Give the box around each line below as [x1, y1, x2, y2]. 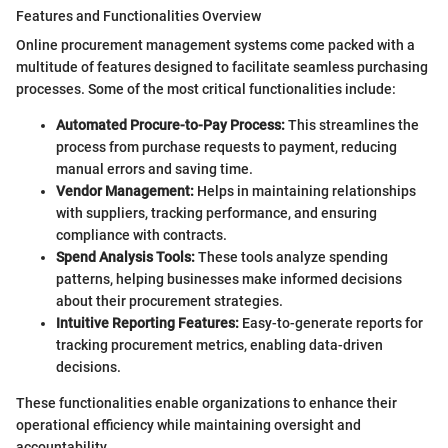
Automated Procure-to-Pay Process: [56, 116, 285, 133]
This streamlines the [285, 116, 419, 133]
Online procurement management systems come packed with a [16, 36, 415, 53]
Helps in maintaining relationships [194, 182, 416, 199]
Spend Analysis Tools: [56, 248, 195, 265]
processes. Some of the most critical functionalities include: [16, 80, 396, 97]
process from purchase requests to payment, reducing [56, 138, 397, 155]
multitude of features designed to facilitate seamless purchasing [16, 58, 428, 75]
